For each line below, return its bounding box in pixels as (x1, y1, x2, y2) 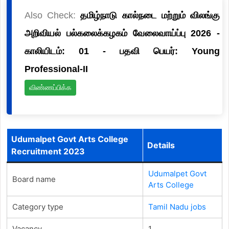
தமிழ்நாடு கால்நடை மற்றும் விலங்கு (80, 10, 220, 20)
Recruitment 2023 (11, 146, 85, 156)
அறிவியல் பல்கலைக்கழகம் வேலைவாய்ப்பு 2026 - (24, 28, 220, 38)
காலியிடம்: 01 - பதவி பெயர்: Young (24, 45, 220, 56)
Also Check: (24, 10, 81, 20)
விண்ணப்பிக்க (29, 83, 72, 91)
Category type (12, 201, 63, 212)
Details (147, 140, 175, 150)
